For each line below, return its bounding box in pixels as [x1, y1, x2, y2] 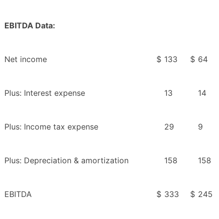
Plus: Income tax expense [4, 122, 98, 132]
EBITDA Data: [4, 21, 55, 31]
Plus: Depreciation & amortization [4, 155, 129, 166]
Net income [4, 54, 47, 65]
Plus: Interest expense [4, 88, 85, 98]
